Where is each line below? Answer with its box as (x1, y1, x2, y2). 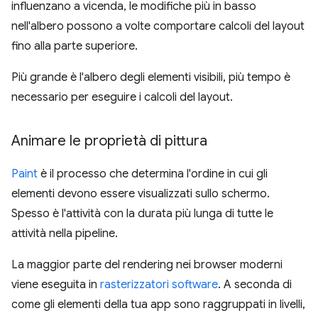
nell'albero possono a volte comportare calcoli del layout (11, 19, 305, 33)
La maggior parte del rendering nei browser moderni (11, 258, 283, 272)
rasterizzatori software (100, 278, 218, 292)
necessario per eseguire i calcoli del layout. (11, 90, 233, 104)
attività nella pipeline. (11, 226, 118, 241)
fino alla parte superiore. (11, 39, 138, 53)
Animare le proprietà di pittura (11, 132, 207, 150)
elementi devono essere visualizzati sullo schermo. (11, 187, 270, 201)
